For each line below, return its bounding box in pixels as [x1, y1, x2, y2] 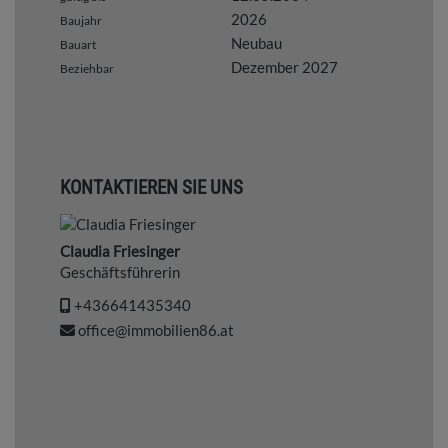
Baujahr [60, 12, 102, 28]
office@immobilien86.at [75, 321, 234, 340]
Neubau [230, 33, 282, 52]
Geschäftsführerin [60, 262, 180, 281]
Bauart [60, 36, 96, 52]
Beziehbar [60, 60, 114, 76]
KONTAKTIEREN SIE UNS [60, 175, 243, 199]
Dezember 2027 [230, 57, 338, 76]
